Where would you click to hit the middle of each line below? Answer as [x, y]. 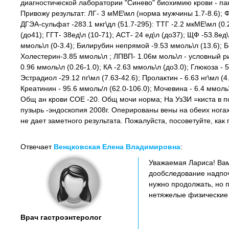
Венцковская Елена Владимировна [117, 147]
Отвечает [37, 147]
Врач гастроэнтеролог [61, 217]
